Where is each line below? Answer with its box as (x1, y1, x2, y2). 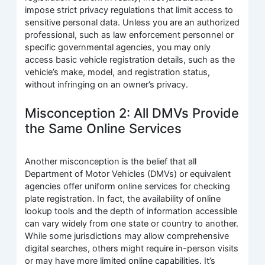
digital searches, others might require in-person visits (25, 243, 239, 254)
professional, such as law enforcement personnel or (25, 30, 234, 41)
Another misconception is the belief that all (25, 156, 197, 167)
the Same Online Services (25, 120, 182, 136)
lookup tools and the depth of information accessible (25, 205, 238, 216)
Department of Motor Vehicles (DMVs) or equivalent (25, 168, 231, 179)
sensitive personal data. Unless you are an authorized (25, 17, 240, 28)
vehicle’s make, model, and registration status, (25, 67, 211, 78)
